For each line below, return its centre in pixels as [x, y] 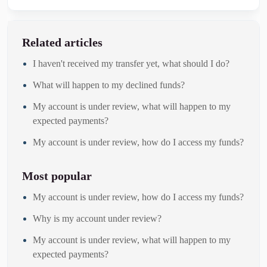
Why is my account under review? [97, 218]
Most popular [57, 176]
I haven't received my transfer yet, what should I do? [131, 63]
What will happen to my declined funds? [109, 85]
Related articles [62, 42]
